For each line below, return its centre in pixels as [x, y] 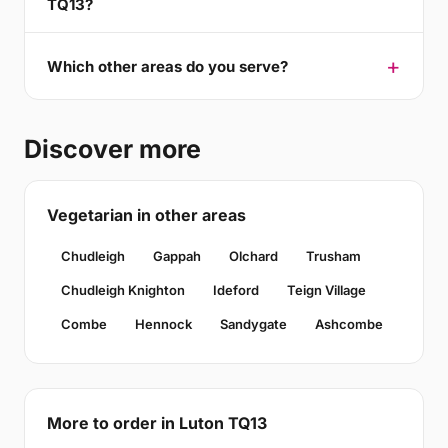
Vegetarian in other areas [146, 215]
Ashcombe [349, 324]
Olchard [253, 256]
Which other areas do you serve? [167, 66]
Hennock [163, 324]
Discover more [112, 149]
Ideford [236, 290]
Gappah [177, 256]
